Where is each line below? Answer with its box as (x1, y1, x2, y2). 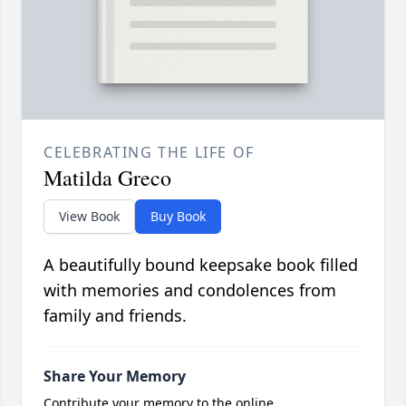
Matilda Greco (43, 163, 171, 193)
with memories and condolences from (43, 279, 336, 302)
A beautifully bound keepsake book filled (43, 254, 358, 276)
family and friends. (43, 304, 187, 327)
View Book (59, 208, 120, 226)
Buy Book (150, 208, 206, 226)
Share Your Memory (43, 366, 186, 387)
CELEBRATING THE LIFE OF (43, 142, 255, 163)
